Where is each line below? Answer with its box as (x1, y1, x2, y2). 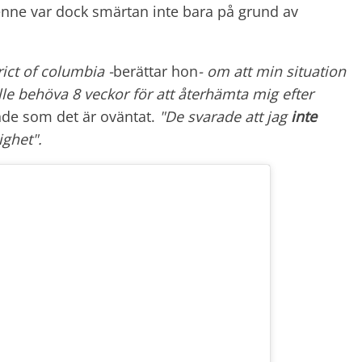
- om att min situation (198, 61, 346, 82)
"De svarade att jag (159, 107, 291, 127)
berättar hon (113, 61, 198, 82)
